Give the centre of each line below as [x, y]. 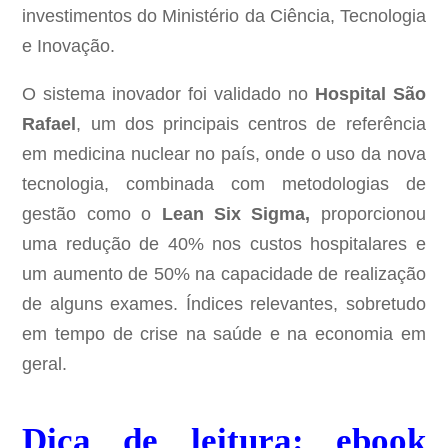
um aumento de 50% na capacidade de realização [224, 274]
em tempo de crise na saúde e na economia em [224, 334]
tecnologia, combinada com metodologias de [224, 184]
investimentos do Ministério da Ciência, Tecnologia [224, 16]
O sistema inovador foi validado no [165, 94]
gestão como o [92, 214]
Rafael [49, 124]
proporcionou [368, 214]
